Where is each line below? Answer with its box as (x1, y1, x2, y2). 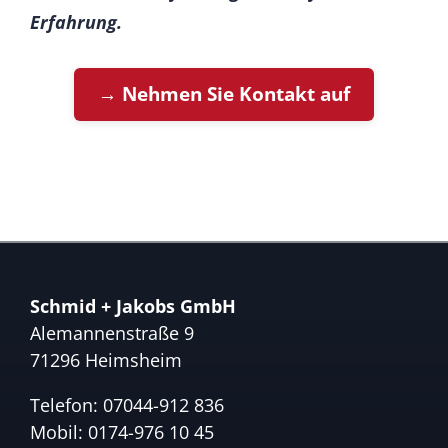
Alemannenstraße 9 (29, 320, 194, 345)
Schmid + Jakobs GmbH (29, 293, 236, 318)
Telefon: (29, 392, 103, 417)
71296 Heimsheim (29, 347, 182, 372)
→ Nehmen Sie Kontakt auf (98, 80, 350, 107)
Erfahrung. (30, 9, 122, 34)
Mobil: (29, 419, 88, 444)
